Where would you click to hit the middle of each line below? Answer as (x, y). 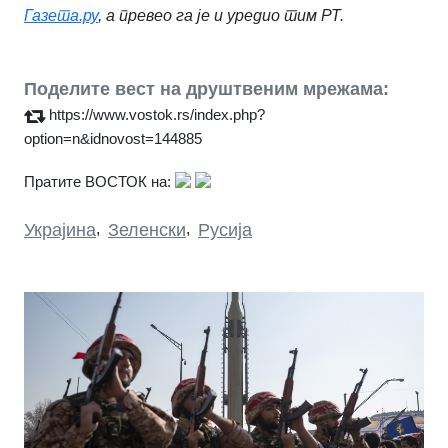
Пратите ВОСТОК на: (97, 182)
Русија (225, 230)
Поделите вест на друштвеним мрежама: (206, 89)
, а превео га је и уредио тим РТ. (221, 16)
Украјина (60, 230)
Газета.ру (61, 16)
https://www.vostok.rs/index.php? (157, 115)
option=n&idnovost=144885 (113, 139)
